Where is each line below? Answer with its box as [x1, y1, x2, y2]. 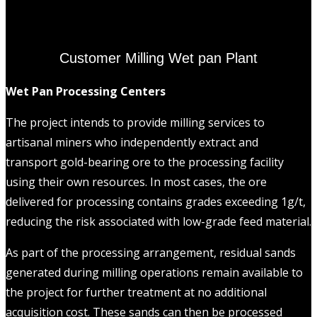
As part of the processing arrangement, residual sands [6, 245, 296, 261]
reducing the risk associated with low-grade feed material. [6, 214, 311, 230]
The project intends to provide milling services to [6, 115, 265, 131]
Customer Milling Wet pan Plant [59, 50, 258, 66]
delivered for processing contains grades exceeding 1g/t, [6, 194, 306, 210]
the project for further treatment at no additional [6, 284, 267, 301]
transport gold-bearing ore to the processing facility [6, 154, 284, 171]
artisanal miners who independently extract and [6, 134, 258, 151]
